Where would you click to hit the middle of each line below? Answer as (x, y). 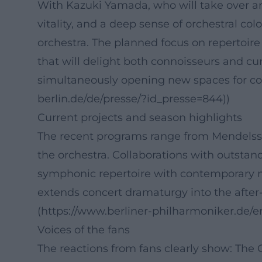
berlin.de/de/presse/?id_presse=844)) (134, 99)
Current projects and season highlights (140, 118)
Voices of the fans (84, 230)
